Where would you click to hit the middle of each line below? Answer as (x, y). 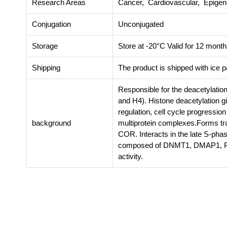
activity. (130, 156)
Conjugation (51, 24)
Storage (45, 46)
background (51, 123)
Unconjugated (141, 24)
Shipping (46, 67)
